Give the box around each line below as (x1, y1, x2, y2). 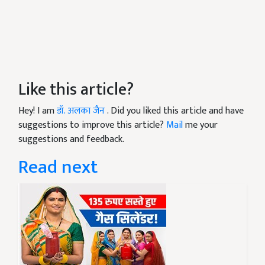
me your (183, 117, 218, 134)
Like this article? (18, 76, 134, 104)
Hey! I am (18, 103, 57, 119)
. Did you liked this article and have (107, 103, 244, 119)
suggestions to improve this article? (18, 117, 166, 134)
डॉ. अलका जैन (57, 103, 107, 119)
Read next (18, 151, 98, 183)
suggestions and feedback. (18, 131, 124, 148)
